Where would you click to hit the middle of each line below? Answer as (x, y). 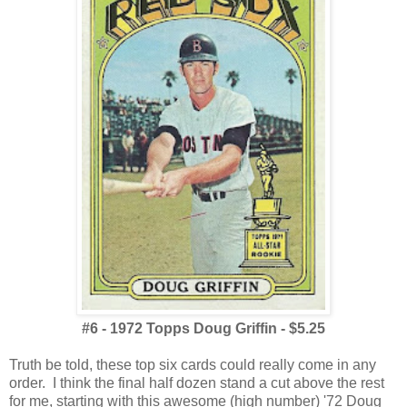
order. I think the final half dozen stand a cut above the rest (197, 383)
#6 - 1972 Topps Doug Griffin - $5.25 (203, 329)
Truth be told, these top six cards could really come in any (193, 365)
